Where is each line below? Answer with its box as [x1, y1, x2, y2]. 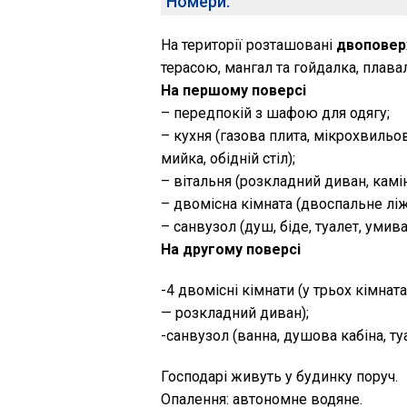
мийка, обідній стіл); [161, 150, 295, 167]
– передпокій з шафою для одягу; [161, 104, 390, 122]
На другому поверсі [161, 241, 301, 258]
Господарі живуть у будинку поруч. [161, 368, 398, 385]
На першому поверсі [161, 82, 306, 99]
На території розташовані [161, 36, 336, 54]
